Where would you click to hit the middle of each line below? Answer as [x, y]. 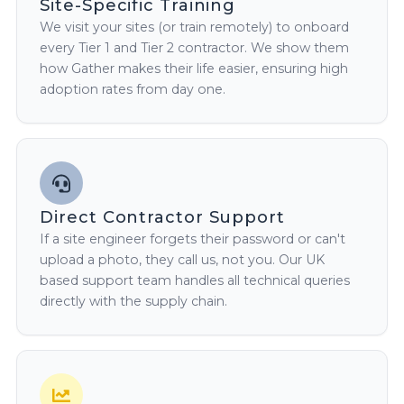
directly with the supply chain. [134, 302]
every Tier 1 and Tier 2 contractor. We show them [195, 48]
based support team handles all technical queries [195, 281]
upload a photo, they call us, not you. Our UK [183, 260]
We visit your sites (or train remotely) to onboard [195, 28]
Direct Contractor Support [162, 217]
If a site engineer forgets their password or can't [193, 239]
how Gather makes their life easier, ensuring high [194, 69]
